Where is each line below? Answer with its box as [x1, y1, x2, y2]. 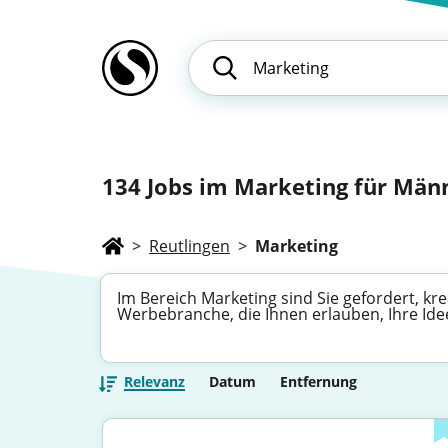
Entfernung [280, 372, 357, 391]
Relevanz [124, 372, 185, 391]
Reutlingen [149, 235, 230, 257]
